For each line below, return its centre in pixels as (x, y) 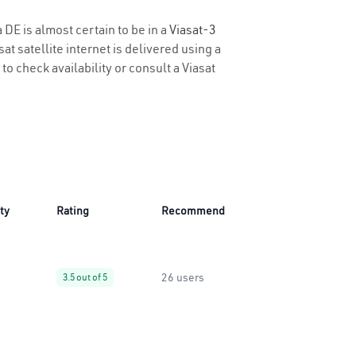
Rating (73, 211)
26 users (183, 277)
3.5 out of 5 (85, 277)
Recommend (193, 211)
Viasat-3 (193, 29)
